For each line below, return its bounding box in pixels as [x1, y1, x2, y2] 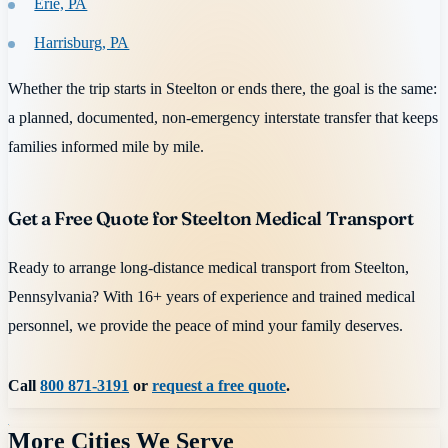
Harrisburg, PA [34, 33, 130, 53]
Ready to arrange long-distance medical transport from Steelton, [8, 257, 409, 277]
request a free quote [152, 376, 286, 396]
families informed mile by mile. [8, 136, 204, 156]
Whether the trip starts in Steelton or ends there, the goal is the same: [8, 78, 437, 98]
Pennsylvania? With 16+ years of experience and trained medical [8, 286, 415, 306]
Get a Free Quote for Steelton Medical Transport [8, 206, 414, 230]
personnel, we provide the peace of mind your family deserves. [8, 315, 403, 335]
